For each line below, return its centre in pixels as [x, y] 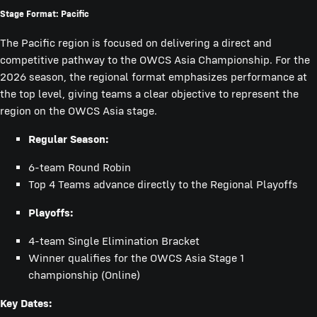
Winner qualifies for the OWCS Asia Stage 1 [136, 258]
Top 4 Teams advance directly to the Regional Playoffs [163, 185]
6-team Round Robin [80, 168]
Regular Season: [68, 139]
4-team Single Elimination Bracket [114, 241]
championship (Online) [84, 275]
